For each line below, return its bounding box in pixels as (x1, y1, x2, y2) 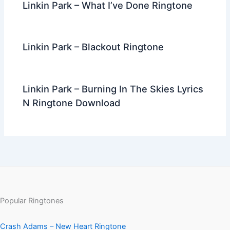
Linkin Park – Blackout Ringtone (23, 41, 164, 53)
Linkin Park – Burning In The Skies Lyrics (23, 83, 204, 94)
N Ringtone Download (23, 97, 121, 108)
